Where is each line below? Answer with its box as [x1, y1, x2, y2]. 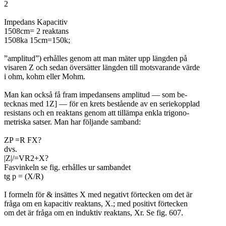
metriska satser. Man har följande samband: [4, 118, 141, 126]
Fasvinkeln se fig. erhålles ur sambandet [4, 163, 131, 172]
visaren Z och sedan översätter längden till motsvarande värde [4, 63, 200, 72]
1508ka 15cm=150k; [4, 36, 70, 44]
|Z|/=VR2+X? [4, 154, 48, 162]
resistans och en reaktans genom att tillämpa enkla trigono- [4, 108, 189, 117]
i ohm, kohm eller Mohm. [4, 72, 85, 81]
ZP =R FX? [4, 136, 41, 144]
